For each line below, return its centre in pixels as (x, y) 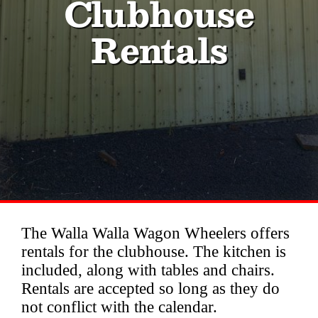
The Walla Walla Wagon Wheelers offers (155, 233)
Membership (68, 65)
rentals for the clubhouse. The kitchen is (154, 251)
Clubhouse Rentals (92, 189)
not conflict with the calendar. (119, 307)
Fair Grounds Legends (115, 147)
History (54, 106)
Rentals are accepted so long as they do (150, 288)
